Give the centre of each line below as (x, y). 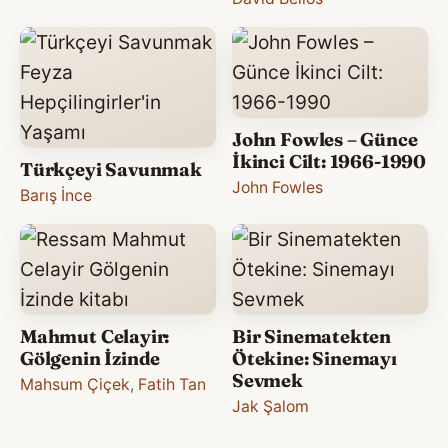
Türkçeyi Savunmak (111, 169)
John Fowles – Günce (325, 139)
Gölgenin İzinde (90, 358)
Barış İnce (56, 195)
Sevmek (267, 380)
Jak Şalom (270, 406)
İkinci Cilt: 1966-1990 (329, 161)
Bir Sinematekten (312, 336)
